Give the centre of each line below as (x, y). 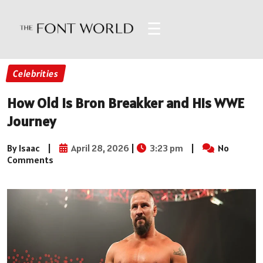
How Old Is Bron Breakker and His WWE (126, 103)
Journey (31, 121)
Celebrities (36, 73)
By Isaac (23, 148)
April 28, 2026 (99, 148)
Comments (30, 159)
